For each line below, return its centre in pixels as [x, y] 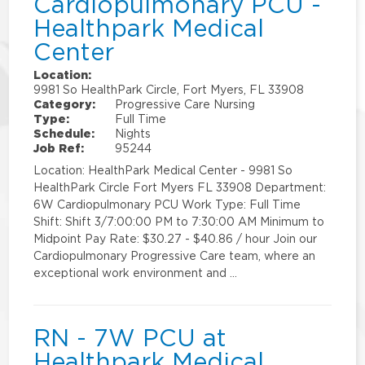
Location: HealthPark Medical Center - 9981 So [163, 170]
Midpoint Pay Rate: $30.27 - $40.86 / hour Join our [176, 239]
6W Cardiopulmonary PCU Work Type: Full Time [167, 204]
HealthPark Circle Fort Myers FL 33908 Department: [180, 187]
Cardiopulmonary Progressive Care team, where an [175, 256]
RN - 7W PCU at [130, 338]
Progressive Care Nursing [185, 104]
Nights [133, 134]
